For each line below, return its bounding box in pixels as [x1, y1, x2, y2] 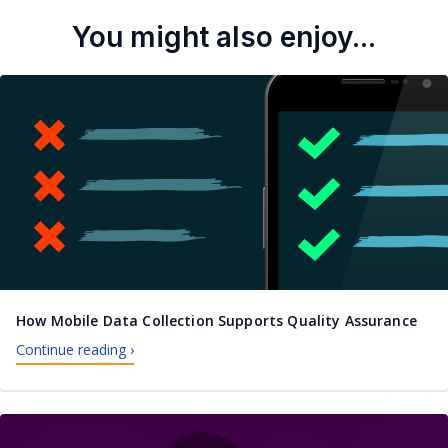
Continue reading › [16, 340, 134, 360]
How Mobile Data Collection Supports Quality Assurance [16, 311, 417, 331]
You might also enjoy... [72, 20, 376, 54]
